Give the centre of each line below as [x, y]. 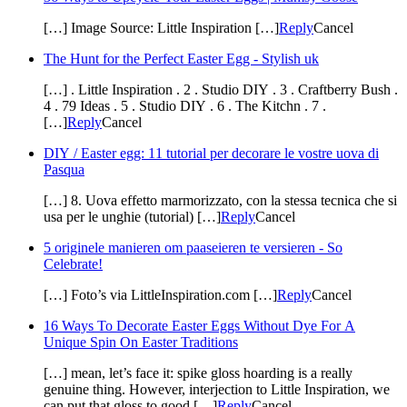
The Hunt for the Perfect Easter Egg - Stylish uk [181, 59]
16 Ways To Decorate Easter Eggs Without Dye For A [199, 326]
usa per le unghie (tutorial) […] [132, 217]
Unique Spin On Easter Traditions [141, 342]
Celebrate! [73, 264]
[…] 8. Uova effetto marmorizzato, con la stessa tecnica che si [220, 201]
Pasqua [64, 170]
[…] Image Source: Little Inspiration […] [161, 28]
